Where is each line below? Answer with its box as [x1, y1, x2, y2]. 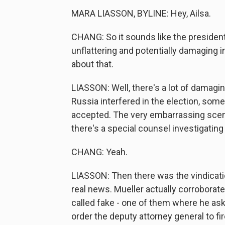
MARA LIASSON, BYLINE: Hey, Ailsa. [71, 8, 211, 19]
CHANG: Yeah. [71, 147, 128, 157]
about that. [71, 59, 114, 69]
